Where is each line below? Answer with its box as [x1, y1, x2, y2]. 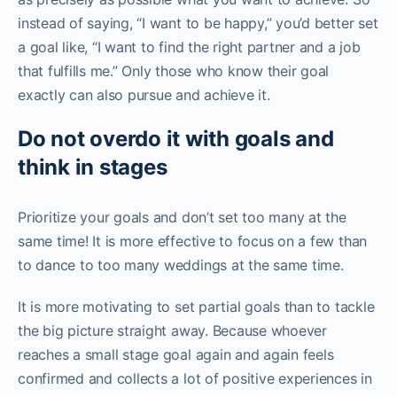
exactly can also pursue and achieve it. [18, 86, 270, 104]
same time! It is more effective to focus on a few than [18, 232, 368, 250]
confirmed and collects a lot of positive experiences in [18, 370, 372, 387]
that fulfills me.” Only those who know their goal [18, 62, 330, 80]
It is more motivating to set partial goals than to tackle [18, 298, 375, 315]
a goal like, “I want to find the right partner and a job [18, 38, 361, 56]
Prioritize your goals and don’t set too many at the [18, 208, 346, 226]
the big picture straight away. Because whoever [18, 322, 327, 339]
